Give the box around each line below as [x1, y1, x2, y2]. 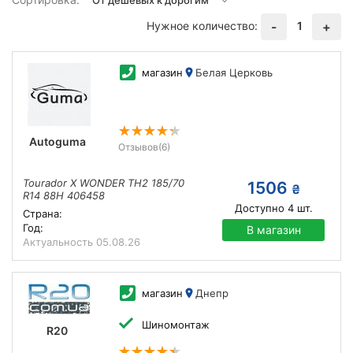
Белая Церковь [195, 66, 273, 79]
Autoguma [28, 135, 86, 148]
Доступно [234, 202, 284, 214]
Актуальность [23, 236, 96, 248]
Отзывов [117, 141, 158, 153]
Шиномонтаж [141, 318, 210, 331]
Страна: [23, 207, 62, 220]
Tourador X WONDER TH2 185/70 [23, 176, 184, 189]
